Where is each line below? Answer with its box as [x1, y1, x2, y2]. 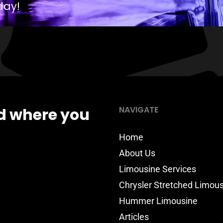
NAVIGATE [119, 104, 158, 115]
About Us [119, 147, 155, 158]
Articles [119, 211, 149, 222]
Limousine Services [119, 163, 196, 174]
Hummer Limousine [119, 195, 198, 206]
